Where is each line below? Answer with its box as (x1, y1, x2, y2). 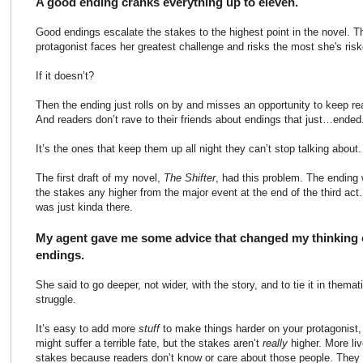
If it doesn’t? (36, 69, 94, 82)
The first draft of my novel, (36, 171, 164, 184)
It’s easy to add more (36, 322, 139, 335)
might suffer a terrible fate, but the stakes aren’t (36, 336, 263, 349)
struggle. (36, 293, 79, 305)
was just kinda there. (36, 200, 133, 213)
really (263, 336, 291, 349)
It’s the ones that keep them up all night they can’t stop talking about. (36, 142, 361, 155)
